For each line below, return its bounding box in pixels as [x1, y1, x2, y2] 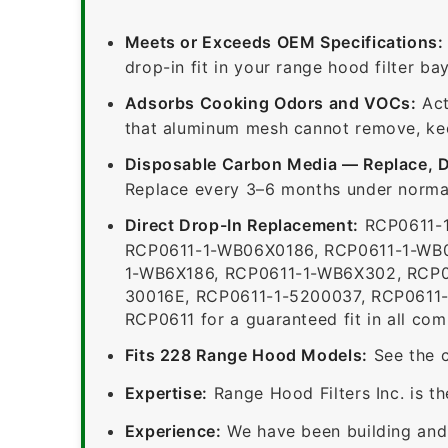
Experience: [124, 420, 222, 441]
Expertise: [124, 382, 209, 403]
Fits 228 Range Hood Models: [124, 344, 368, 365]
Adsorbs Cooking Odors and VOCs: [124, 92, 417, 113]
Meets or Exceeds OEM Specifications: [124, 31, 444, 52]
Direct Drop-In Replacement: [124, 214, 359, 235]
